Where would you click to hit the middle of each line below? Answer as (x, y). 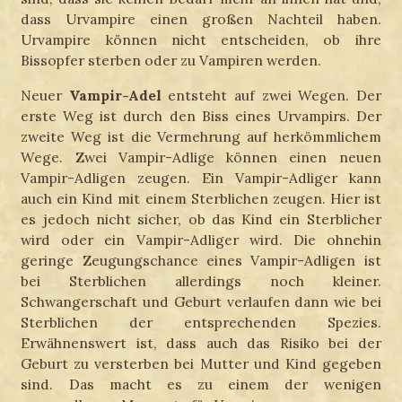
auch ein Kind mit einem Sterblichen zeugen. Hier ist (201, 198)
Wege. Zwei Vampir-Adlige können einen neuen (201, 157)
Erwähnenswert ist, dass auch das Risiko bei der (201, 342)
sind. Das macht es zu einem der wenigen (201, 384)
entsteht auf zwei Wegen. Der (271, 95)
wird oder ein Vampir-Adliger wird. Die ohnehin (201, 239)
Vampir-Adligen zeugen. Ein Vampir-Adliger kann (201, 177)
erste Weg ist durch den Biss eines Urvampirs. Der (201, 115)
